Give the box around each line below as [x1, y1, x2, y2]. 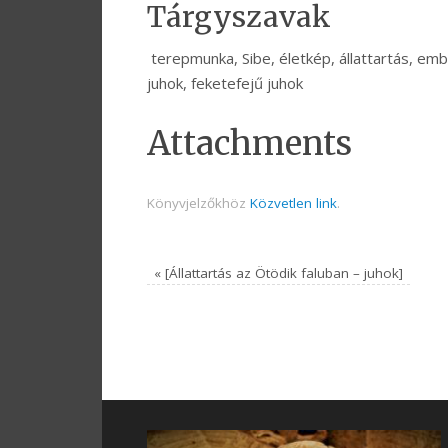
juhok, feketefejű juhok [147, 73, 303, 94]
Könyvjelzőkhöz [147, 194, 250, 213]
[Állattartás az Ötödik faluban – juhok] [161, 264, 404, 283]
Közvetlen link [250, 194, 337, 213]
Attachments [147, 123, 352, 165]
